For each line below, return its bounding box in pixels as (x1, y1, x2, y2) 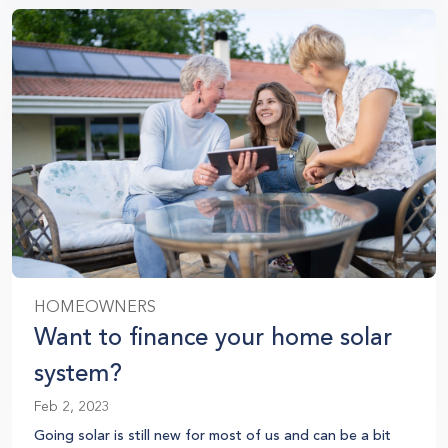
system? (34, 357, 122, 388)
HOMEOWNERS (34, 296, 156, 317)
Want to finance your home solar (34, 321, 392, 352)
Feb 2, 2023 (34, 397, 110, 415)
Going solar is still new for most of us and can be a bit (34, 426, 391, 444)
